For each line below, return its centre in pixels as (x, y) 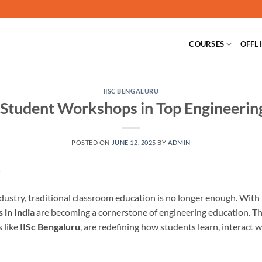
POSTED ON (92, 142)
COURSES (207, 44)
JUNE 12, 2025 (134, 142)
